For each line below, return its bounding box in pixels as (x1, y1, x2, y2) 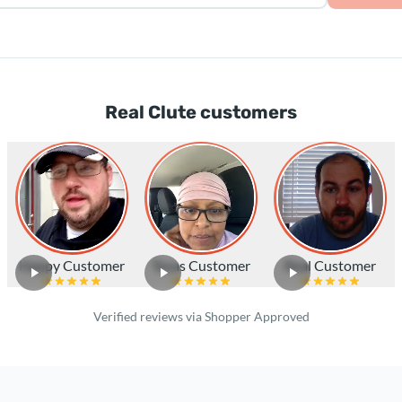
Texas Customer (152, 256, 250, 274)
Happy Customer (19, 256, 125, 274)
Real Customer (284, 256, 376, 274)
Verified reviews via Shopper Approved (92, 309, 310, 324)
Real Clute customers (105, 100, 297, 123)
